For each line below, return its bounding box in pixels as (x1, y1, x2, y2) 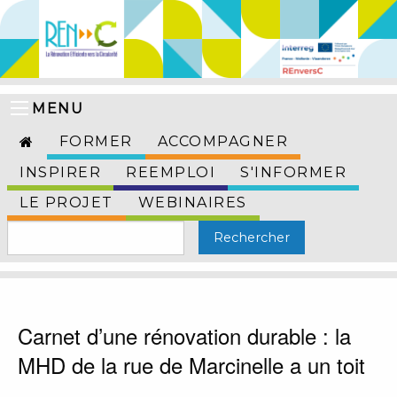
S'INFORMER (240, 164, 346, 182)
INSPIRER (19, 164, 101, 182)
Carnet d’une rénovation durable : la (18, 320, 351, 352)
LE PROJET (19, 194, 113, 212)
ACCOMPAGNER (157, 133, 288, 151)
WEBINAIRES (137, 194, 247, 212)
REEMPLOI (126, 164, 215, 182)
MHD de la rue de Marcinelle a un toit (18, 349, 365, 381)
